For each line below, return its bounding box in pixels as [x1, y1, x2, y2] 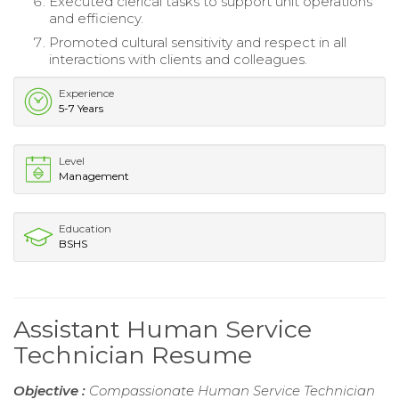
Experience [59, 86, 114, 101]
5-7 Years [59, 102, 103, 116]
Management [59, 169, 129, 183]
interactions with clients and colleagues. [49, 51, 307, 69]
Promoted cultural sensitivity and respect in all [49, 34, 346, 52]
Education [59, 222, 111, 236]
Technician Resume [13, 340, 252, 370]
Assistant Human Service [13, 314, 312, 345]
